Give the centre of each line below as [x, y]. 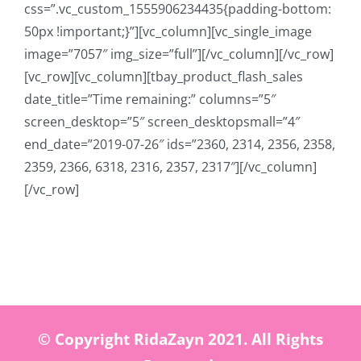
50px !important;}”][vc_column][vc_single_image [168, 31]
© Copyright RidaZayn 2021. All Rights [180, 338]
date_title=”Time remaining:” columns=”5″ [150, 99]
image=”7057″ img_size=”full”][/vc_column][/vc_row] [179, 54]
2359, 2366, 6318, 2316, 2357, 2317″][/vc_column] [170, 167]
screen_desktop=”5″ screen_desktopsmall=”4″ [162, 122]
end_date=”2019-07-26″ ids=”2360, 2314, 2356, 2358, [180, 144]
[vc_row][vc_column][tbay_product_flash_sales [164, 77]
